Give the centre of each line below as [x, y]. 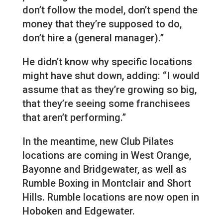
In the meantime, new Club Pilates [98, 141]
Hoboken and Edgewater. [78, 211]
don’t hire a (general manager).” [93, 38]
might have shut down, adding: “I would [111, 75]
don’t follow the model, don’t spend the [110, 10]
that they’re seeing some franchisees [106, 103]
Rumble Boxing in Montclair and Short [107, 183]
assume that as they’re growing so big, [109, 89]
